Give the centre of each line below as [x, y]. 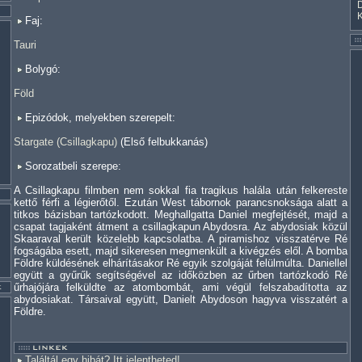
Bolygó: [41, 69]
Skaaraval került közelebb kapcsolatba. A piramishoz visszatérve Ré [181, 239]
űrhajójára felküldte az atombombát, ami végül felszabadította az [181, 287]
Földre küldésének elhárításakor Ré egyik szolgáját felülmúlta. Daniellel [181, 263]
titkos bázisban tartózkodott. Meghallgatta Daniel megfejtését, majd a [181, 215]
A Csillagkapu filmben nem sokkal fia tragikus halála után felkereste [181, 190]
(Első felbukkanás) [162, 142]
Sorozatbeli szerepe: [72, 166]
